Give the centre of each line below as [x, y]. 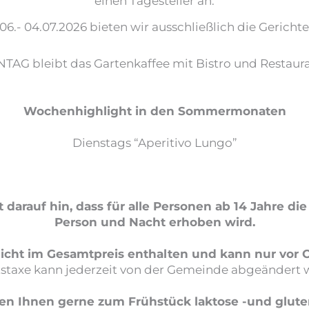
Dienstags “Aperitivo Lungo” [154, 142]
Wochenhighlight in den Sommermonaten [154, 111]
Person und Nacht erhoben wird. [154, 222]
